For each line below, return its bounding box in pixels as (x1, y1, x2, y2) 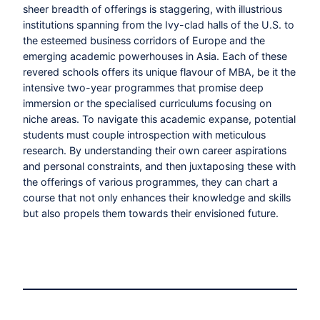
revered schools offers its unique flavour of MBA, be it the (23, 65, 296, 78)
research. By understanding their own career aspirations (23, 144, 286, 156)
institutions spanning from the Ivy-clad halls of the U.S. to (23, 18, 294, 31)
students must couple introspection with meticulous (23, 128, 266, 141)
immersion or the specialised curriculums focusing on (23, 96, 271, 109)
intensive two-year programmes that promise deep (23, 81, 264, 94)
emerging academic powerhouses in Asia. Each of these (23, 49, 287, 62)
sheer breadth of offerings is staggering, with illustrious (23, 2, 282, 15)
